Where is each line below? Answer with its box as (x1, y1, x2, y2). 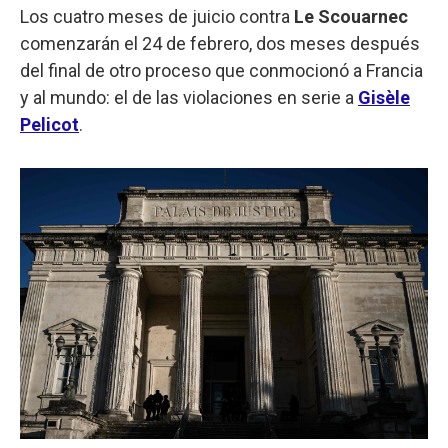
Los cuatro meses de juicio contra (20, 5, 294, 27)
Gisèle (358, 86, 410, 108)
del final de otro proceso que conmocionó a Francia (20, 59, 423, 81)
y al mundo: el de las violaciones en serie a (20, 86, 358, 108)
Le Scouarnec (294, 5, 408, 27)
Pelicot (20, 113, 79, 135)
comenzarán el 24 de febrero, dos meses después (20, 32, 420, 54)
